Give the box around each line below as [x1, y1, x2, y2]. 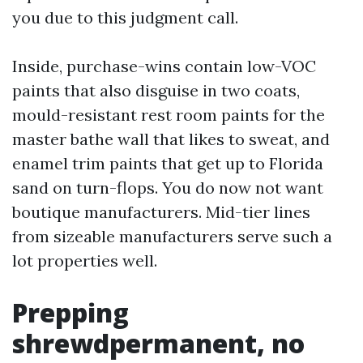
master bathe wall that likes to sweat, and [12, 129, 330, 149]
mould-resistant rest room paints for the [12, 105, 325, 125]
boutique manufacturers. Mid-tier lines [12, 202, 310, 222]
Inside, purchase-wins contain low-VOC [12, 56, 316, 76]
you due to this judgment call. [12, 7, 238, 28]
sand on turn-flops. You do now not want [12, 177, 323, 198]
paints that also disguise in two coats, [12, 80, 300, 100]
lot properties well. [12, 250, 157, 271]
